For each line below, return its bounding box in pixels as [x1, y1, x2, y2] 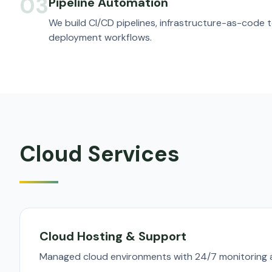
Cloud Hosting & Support [39, 228, 186, 244]
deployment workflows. [49, 31, 152, 44]
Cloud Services [19, 140, 180, 168]
